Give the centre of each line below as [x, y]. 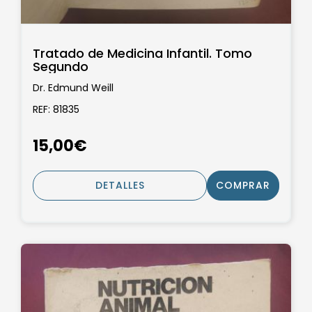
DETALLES [120, 185]
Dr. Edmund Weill [73, 87]
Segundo [61, 67]
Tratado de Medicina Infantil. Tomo [142, 54]
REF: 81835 [56, 110]
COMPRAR [243, 185]
